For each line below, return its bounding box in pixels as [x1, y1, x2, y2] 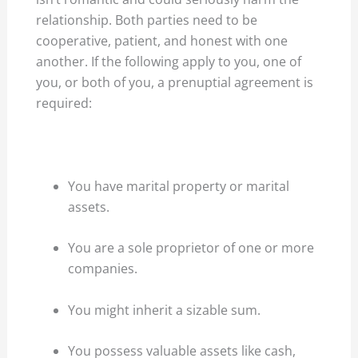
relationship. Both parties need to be [36, 11, 258, 30]
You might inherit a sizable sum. [68, 300, 261, 319]
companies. [68, 260, 138, 278]
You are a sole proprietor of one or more [68, 239, 315, 257]
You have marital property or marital [68, 177, 290, 195]
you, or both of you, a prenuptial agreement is [36, 74, 314, 92]
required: [36, 94, 93, 113]
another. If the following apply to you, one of [36, 53, 302, 71]
